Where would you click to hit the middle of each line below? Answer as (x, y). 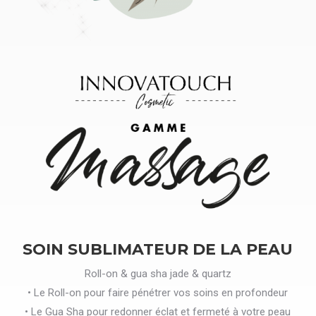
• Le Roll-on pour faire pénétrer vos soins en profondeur (158, 292)
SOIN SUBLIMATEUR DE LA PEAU (158, 249)
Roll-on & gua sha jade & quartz (158, 273)
